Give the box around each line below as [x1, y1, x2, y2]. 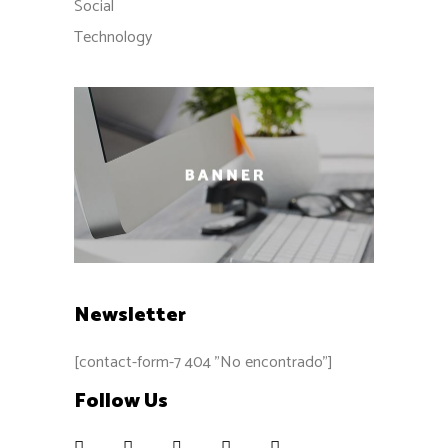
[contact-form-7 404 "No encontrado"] [74, 349, 333, 377]
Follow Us [74, 385, 168, 419]
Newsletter [74, 299, 186, 333]
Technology [74, 23, 152, 51]
